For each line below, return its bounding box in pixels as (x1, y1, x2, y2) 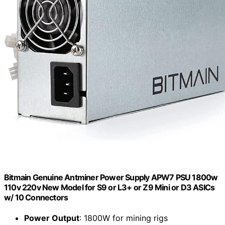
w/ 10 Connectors (4, 192, 68, 203)
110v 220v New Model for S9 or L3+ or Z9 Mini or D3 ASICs (4, 182, 215, 193)
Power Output (24, 213, 79, 223)
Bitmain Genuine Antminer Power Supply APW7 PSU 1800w (4, 172, 218, 183)
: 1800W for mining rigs (79, 213, 168, 223)
